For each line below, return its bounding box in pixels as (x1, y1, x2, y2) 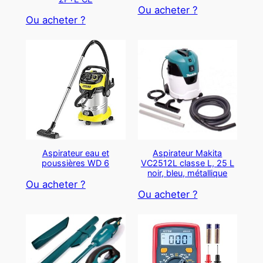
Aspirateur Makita (153, 148, 222, 159)
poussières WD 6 (42, 158, 110, 168)
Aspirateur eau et (42, 148, 109, 159)
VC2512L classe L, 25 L (140, 158, 234, 168)
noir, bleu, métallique (147, 168, 228, 178)
